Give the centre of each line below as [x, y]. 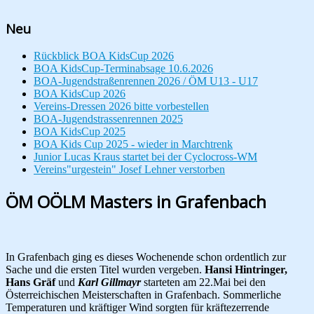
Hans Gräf [30, 282]
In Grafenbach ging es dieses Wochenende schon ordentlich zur [146, 257]
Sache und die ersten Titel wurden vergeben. [105, 270]
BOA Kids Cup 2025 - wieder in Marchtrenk [133, 144]
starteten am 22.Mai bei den [203, 282]
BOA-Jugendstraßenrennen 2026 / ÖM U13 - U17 [146, 81]
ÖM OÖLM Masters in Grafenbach [136, 202]
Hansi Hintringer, [246, 270]
